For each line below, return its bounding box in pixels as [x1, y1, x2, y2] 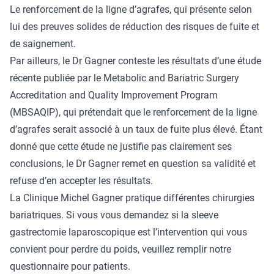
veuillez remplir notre [142, 243, 231, 255]
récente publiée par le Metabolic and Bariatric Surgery [10, 72, 239, 84]
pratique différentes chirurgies [123, 192, 254, 204]
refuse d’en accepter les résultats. [10, 175, 153, 187]
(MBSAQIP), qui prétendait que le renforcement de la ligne [10, 106, 257, 118]
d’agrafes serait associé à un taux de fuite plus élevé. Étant [10, 124, 262, 135]
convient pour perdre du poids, [10, 243, 142, 255]
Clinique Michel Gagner [23, 192, 123, 204]
